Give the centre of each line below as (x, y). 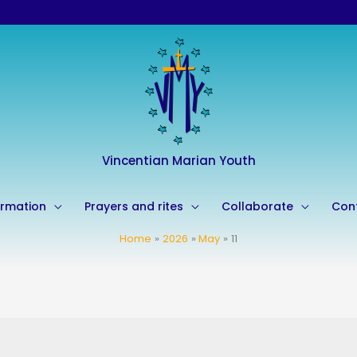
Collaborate (257, 206)
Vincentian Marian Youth (178, 160)
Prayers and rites (133, 206)
